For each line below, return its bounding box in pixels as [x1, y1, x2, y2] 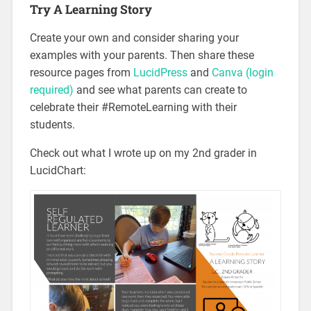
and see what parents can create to [73, 83, 247, 96]
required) [29, 83, 74, 96]
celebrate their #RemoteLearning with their [29, 100, 237, 114]
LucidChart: [29, 163, 86, 177]
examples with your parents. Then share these [29, 48, 254, 62]
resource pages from [29, 65, 133, 79]
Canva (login [211, 65, 274, 79]
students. [29, 117, 75, 131]
